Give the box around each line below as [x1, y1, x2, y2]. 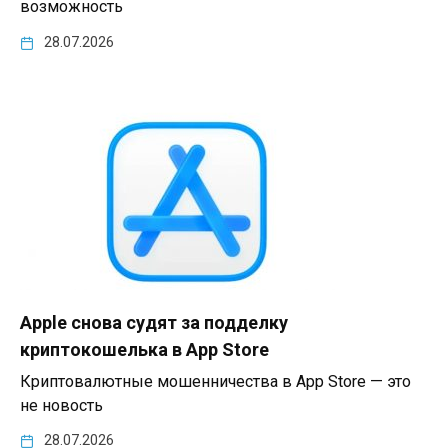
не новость [20, 395, 103, 415]
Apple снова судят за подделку [20, 311, 288, 333]
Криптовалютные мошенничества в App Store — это [20, 371, 411, 391]
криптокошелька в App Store [20, 338, 269, 360]
